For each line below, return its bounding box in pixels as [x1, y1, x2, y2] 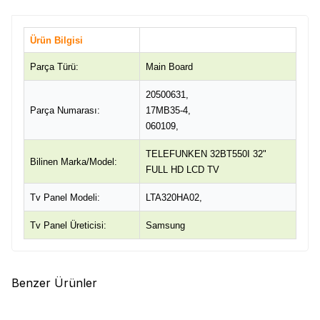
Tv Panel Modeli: [30, 192, 100, 203]
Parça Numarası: [30, 105, 100, 116]
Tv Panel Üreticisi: [30, 220, 106, 231]
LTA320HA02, [146, 192, 202, 203]
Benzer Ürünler [11, 276, 97, 290]
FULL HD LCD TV [146, 164, 219, 175]
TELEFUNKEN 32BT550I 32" [146, 149, 266, 159]
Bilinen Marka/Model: [30, 156, 117, 167]
